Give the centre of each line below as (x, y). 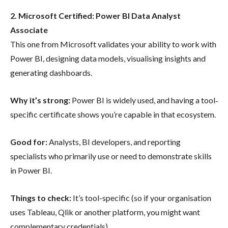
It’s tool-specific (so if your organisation (141, 197)
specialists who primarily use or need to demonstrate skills (111, 156)
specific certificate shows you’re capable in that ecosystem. (113, 114)
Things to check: (41, 197)
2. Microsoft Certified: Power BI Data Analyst (95, 15)
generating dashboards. (51, 72)
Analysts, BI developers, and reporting (115, 141)
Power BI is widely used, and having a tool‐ (145, 100)
